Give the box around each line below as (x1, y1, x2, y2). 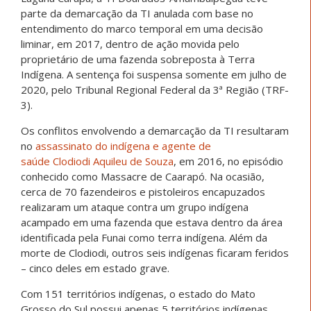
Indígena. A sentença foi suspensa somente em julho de (21, 67, 287, 82)
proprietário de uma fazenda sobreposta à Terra (21, 52, 255, 67)
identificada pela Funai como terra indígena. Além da (21, 230, 267, 245)
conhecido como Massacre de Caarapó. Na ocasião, (21, 169, 264, 184)
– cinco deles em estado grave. (21, 261, 169, 276)
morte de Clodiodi (21, 246, 106, 260)
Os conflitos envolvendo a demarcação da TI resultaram (21, 124, 289, 138)
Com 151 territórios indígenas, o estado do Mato (21, 287, 255, 301)
